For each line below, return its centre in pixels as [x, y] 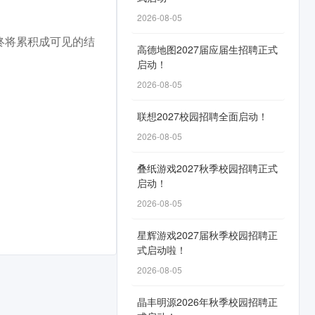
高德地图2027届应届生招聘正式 [207, 49]
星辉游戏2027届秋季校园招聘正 [207, 235]
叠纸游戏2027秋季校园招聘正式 [207, 168]
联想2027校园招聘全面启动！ [202, 116]
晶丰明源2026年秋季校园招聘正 [207, 302]
